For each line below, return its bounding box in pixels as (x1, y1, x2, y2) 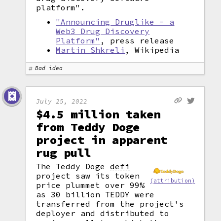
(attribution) (150, 177, 195, 184)
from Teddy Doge (36, 119, 140, 135)
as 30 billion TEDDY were (36, 189, 155, 199)
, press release (100, 36, 175, 45)
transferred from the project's (36, 199, 184, 209)
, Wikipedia (125, 45, 180, 55)
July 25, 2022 (36, 97, 88, 105)
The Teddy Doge (36, 161, 110, 171)
